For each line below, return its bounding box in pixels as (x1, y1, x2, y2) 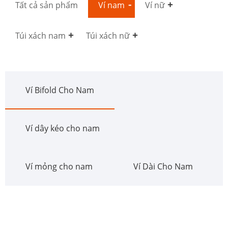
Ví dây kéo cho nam (25, 123, 100, 134)
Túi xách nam (15, 30, 66, 42)
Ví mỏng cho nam (25, 161, 93, 173)
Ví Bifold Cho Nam (25, 84, 94, 96)
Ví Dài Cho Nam (133, 161, 193, 173)
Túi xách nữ (86, 30, 130, 42)
